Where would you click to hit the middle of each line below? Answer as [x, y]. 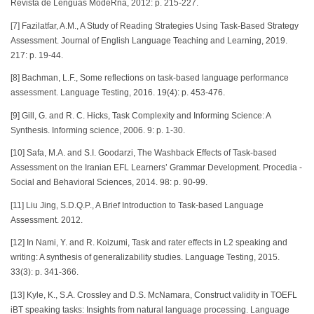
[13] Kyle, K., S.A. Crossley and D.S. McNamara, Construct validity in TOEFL [154, 295]
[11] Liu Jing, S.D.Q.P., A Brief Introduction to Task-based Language [137, 205]
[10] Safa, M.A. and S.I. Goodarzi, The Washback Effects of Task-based [144, 153]
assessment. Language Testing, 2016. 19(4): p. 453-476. [118, 93]
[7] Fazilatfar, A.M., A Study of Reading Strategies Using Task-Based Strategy [155, 26]
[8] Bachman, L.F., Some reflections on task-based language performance [150, 78]
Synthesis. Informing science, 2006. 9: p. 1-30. [98, 130]
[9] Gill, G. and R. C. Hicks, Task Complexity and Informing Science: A [141, 115]
